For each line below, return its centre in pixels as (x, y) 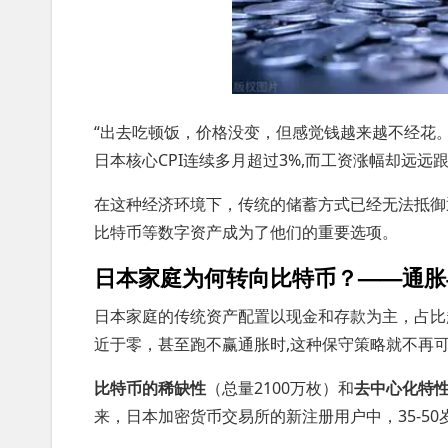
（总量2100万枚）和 (280, 388)
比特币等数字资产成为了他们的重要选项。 (246, 232)
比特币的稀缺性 (150, 388)
